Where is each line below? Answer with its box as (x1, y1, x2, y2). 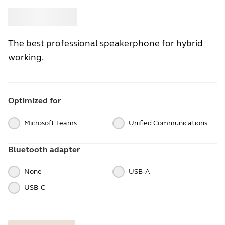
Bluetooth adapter (8, 145, 80, 154)
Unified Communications (129, 119, 207, 127)
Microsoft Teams (24, 119, 77, 127)
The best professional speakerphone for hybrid (8, 38, 203, 49)
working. (8, 52, 44, 63)
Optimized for (8, 96, 61, 105)
